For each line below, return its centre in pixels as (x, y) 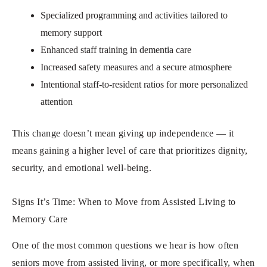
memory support (71, 32)
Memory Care (40, 219)
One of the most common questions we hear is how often (125, 245)
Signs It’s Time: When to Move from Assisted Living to (124, 201)
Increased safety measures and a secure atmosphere (136, 67)
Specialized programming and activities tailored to (134, 15)
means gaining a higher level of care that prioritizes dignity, (130, 150)
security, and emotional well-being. (82, 167)
